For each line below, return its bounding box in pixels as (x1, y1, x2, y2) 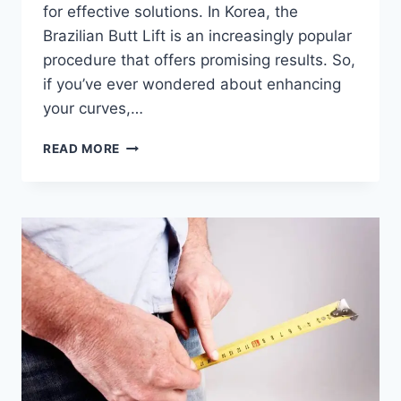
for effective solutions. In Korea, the (43, 2, 298, 21)
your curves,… (43, 98, 143, 117)
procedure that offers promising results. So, (43, 50, 355, 69)
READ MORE (43, 141, 121, 156)
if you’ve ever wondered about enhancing (43, 74, 341, 93)
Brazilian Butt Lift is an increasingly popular (43, 26, 352, 45)
